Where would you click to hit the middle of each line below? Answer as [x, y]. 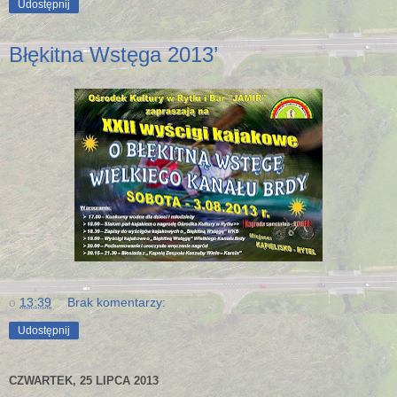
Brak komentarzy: [117, 302]
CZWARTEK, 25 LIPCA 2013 [84, 381]
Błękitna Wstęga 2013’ [113, 55]
